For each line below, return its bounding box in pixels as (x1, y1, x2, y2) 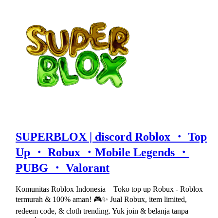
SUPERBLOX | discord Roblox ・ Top (16, 130, 207, 143)
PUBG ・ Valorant (16, 161, 109, 174)
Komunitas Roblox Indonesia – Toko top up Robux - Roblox (16, 185, 203, 194)
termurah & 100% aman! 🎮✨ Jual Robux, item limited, (16, 195, 187, 204)
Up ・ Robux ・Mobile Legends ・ (16, 145, 189, 159)
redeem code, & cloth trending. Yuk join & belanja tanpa (16, 207, 188, 216)
